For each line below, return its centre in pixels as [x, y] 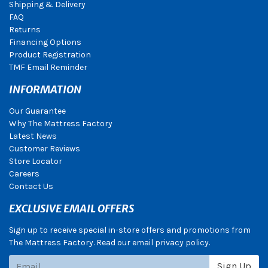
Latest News [33, 136]
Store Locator [36, 162]
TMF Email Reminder [48, 68]
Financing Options [45, 42]
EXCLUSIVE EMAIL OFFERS [71, 209]
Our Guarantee [37, 111]
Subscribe [28, 261]
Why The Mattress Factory [61, 124]
